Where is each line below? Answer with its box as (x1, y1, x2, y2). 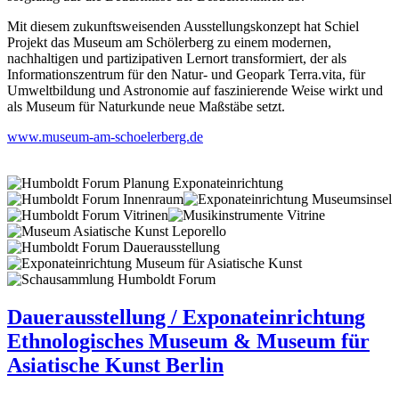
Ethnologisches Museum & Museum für (7, 329, 370, 353)
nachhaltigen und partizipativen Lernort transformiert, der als (7, 50, 346, 66)
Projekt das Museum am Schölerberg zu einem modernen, (7, 34, 331, 50)
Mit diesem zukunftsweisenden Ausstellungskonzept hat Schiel (7, 18, 359, 34)
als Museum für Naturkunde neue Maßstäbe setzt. (7, 98, 285, 114)
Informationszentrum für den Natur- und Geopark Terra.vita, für (7, 66, 365, 82)
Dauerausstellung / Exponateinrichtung (7, 305, 365, 329)
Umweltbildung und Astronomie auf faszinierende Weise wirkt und (7, 82, 383, 98)
